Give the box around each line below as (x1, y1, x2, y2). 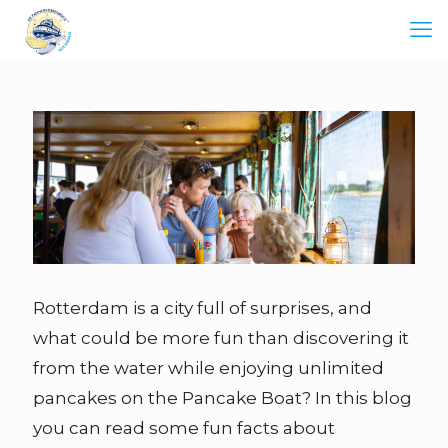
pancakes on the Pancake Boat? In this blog (33, 387, 412, 408)
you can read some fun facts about (33, 417, 335, 438)
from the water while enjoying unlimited (33, 357, 384, 378)
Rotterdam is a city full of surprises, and (33, 297, 372, 318)
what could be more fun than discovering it (33, 327, 409, 348)
